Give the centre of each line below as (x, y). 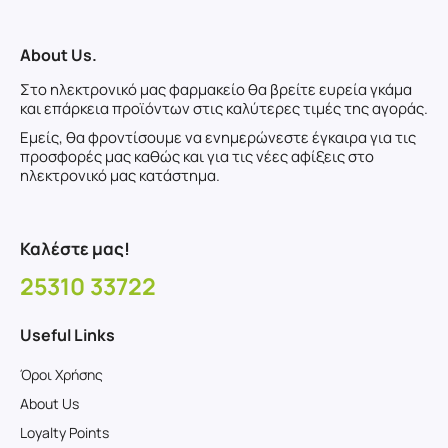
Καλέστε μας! (75, 249)
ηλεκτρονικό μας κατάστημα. (120, 176)
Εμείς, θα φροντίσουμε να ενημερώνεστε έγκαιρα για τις (218, 138)
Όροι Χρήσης (61, 375)
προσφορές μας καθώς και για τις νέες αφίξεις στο (197, 157)
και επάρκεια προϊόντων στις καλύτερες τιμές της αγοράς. (224, 109)
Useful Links (67, 335)
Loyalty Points (64, 433)
